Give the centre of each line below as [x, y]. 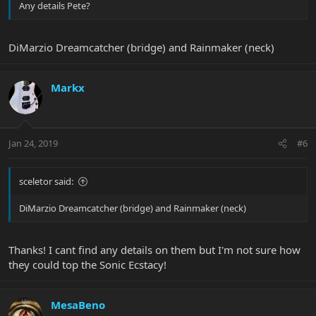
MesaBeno [78, 304]
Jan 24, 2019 [33, 144]
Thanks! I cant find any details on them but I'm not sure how [154, 249]
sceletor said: [46, 182]
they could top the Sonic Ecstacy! [87, 264]
